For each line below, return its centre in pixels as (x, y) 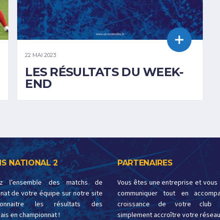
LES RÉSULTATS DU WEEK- (104, 72)
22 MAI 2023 (41, 55)
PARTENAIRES (145, 163)
